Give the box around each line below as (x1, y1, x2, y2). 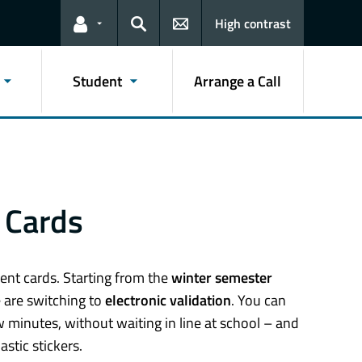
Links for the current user (73, 24, 217, 44)
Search (130, 24, 168, 44)
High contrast (215, 14, 291, 34)
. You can (231, 289, 286, 312)
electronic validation (105, 289, 231, 312)
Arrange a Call (194, 69, 282, 92)
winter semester (171, 267, 272, 289)
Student (73, 69, 123, 92)
